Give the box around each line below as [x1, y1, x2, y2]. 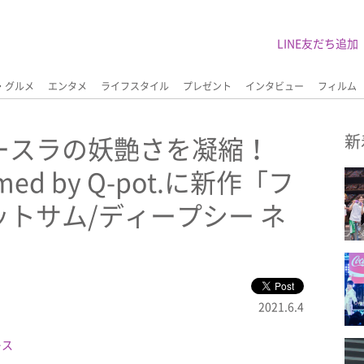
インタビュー [245, 79, 304, 93]
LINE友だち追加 [277, 35, 358, 51]
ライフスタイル [101, 79, 169, 93]
